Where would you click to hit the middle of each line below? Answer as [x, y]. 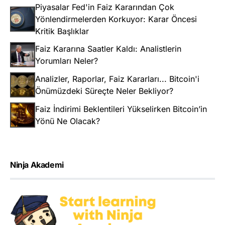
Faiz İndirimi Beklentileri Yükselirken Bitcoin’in [121, 109]
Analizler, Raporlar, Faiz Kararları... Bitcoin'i [117, 79]
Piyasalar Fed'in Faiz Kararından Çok [105, 7]
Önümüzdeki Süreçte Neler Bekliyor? [104, 91]
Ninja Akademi [37, 165]
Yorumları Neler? [67, 61]
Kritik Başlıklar [62, 31]
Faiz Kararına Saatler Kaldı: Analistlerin [108, 49]
